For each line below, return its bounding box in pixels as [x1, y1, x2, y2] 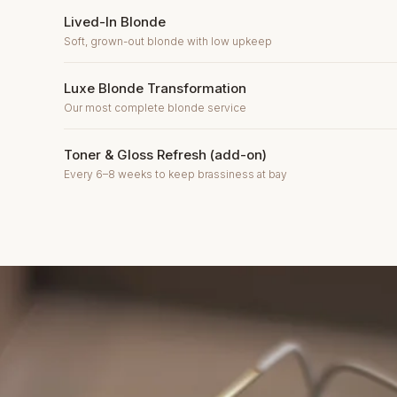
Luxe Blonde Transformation [64, 80, 246, 97]
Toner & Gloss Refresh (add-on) [64, 146, 267, 163]
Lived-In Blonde [64, 13, 166, 30]
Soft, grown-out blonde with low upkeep [64, 35, 272, 48]
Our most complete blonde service [64, 101, 246, 114]
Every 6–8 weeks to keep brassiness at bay [64, 167, 287, 181]
